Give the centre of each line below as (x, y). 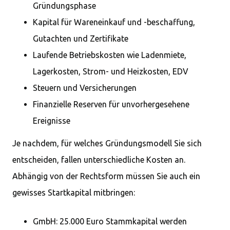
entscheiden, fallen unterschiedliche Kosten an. (99, 160)
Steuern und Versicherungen (85, 88)
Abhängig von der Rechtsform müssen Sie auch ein (106, 176)
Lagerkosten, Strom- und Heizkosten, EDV (111, 71)
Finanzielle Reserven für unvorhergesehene (111, 104)
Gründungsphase (64, 6)
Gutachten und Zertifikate (81, 39)
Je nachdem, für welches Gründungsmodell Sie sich (107, 143)
